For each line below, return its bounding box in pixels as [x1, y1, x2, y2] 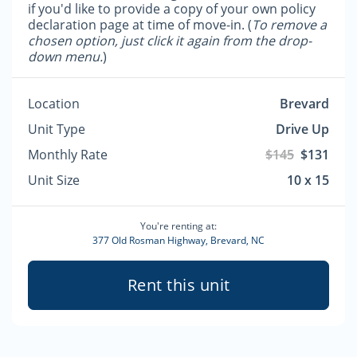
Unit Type [28, 120, 85, 138]
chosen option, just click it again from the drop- [28, 32, 312, 49]
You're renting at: [140, 219, 217, 233]
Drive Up [276, 120, 329, 138]
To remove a [252, 16, 327, 33]
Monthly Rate [28, 146, 108, 163]
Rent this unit [127, 274, 230, 296]
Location [28, 95, 80, 112]
